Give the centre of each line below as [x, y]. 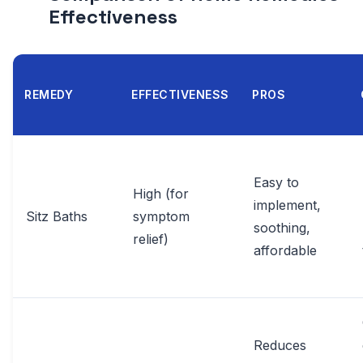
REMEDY [49, 95]
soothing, [282, 228]
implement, [287, 205]
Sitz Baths [57, 217]
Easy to [276, 183]
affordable [285, 251]
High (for [161, 194]
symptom [161, 217]
